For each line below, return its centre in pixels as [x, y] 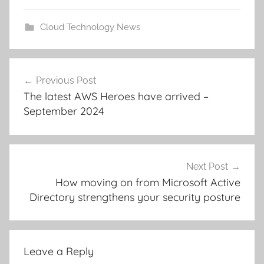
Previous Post [66, 80]
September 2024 [64, 111]
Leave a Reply [59, 252]
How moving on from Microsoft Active [148, 182]
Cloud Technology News [90, 27]
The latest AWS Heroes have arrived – [116, 96]
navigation [47, 90]
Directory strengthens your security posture [135, 197]
